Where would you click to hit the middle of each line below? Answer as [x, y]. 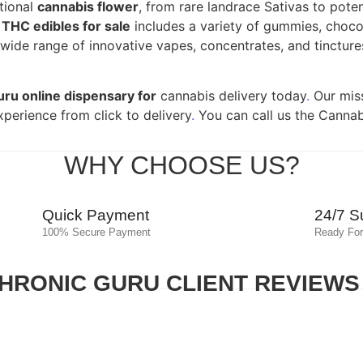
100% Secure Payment [96, 233]
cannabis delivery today [231, 96]
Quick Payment [95, 216]
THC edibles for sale [66, 26]
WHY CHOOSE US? [181, 166]
